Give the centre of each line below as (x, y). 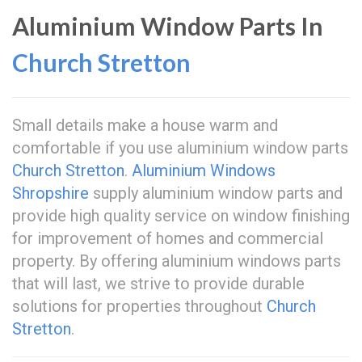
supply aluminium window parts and (216, 193)
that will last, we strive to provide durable (158, 284)
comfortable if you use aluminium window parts (180, 148)
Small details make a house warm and (145, 125)
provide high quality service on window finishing (181, 216)
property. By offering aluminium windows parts (177, 261)
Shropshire (51, 193)
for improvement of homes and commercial (168, 238)
